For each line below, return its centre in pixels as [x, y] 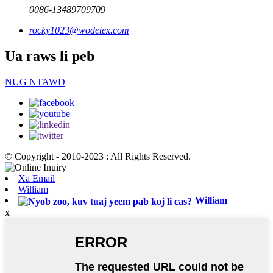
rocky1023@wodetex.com [79, 30]
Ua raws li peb [50, 56]
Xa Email [37, 179]
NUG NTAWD [35, 82]
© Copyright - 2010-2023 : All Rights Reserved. [98, 157]
